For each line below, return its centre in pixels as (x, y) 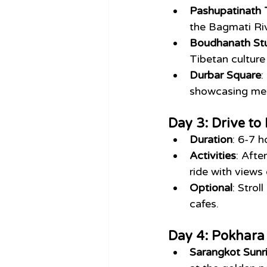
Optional (211, 188)
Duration (211, 140)
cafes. (204, 204)
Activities (213, 156)
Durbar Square (225, 75)
